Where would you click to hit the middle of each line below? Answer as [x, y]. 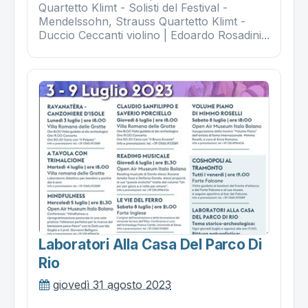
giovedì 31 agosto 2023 [112, 284]
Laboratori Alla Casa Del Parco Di [151, 244]
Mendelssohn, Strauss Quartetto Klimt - [142, 22]
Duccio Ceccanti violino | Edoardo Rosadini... [154, 35]
